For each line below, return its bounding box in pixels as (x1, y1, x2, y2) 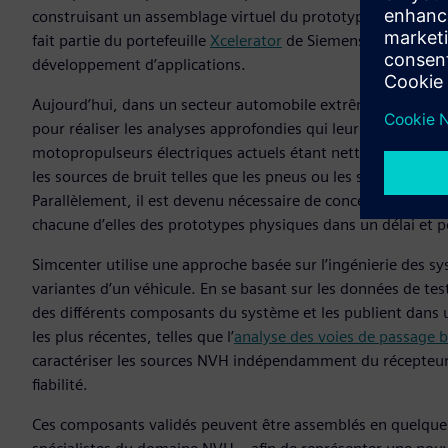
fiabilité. (32, 375, 88, 395)
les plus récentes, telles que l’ (32, 327, 234, 347)
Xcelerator (210, 31, 282, 51)
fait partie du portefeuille (32, 31, 210, 51)
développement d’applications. (32, 55, 246, 75)
